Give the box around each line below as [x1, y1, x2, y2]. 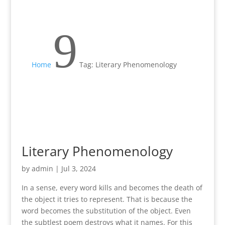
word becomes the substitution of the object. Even [21, 206, 191, 215]
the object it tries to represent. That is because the [21, 194, 192, 204]
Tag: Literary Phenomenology [79, 60, 177, 69]
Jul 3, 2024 [61, 164, 96, 173]
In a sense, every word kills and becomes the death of [21, 183, 202, 192]
